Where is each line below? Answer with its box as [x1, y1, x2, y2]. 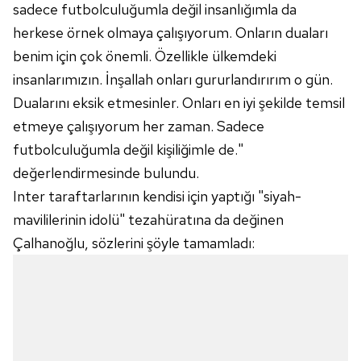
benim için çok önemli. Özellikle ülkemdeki [13, 47, 276, 65]
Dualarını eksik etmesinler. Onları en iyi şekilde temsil [13, 93, 345, 112]
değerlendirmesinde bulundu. [13, 164, 199, 182]
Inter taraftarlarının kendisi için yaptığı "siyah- [13, 187, 301, 205]
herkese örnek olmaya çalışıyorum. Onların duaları [13, 23, 328, 42]
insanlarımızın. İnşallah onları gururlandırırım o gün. [13, 70, 333, 89]
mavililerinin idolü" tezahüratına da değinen [13, 210, 284, 229]
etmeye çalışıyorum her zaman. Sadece [13, 117, 264, 135]
